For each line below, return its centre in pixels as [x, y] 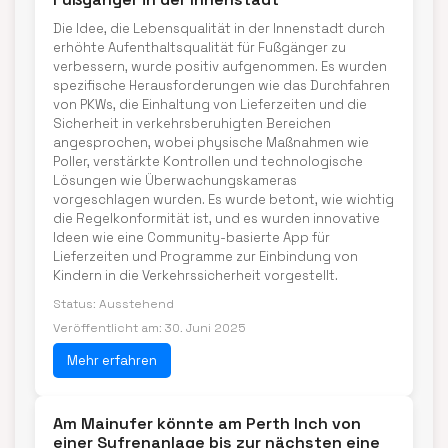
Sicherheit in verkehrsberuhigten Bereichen [192, 123]
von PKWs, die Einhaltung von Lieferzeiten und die [210, 104]
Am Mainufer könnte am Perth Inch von [207, 423]
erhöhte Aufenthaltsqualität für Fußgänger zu [199, 47]
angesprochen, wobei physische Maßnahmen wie [211, 142]
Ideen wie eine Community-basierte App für [191, 237]
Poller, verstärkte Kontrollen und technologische [208, 161]
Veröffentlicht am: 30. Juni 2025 [149, 328]
